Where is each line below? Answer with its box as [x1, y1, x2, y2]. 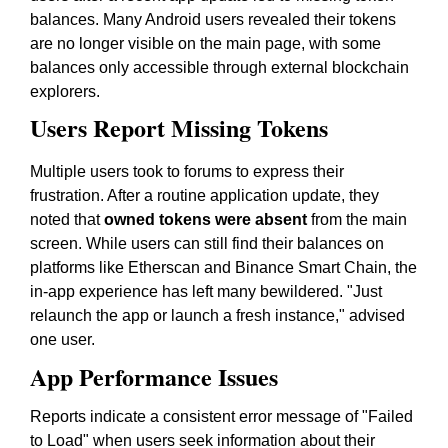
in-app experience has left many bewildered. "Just [30, 283, 382, 300]
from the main [307, 211, 407, 228]
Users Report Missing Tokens [30, 110, 328, 145]
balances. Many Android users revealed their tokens [30, 11, 396, 28]
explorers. [30, 83, 100, 100]
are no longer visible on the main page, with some [30, 35, 381, 52]
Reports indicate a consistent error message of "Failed [30, 408, 413, 425]
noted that [30, 211, 104, 228]
